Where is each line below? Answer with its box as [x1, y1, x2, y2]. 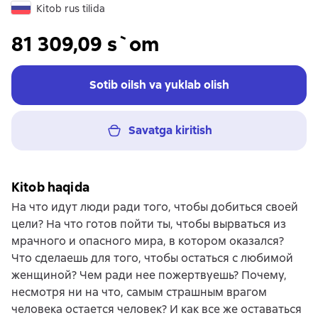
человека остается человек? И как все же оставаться [11, 302, 302, 317]
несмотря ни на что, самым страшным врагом [11, 285, 267, 300]
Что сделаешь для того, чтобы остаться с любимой [11, 251, 293, 265]
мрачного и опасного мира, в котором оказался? [11, 234, 284, 248]
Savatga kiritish [128, 123, 212, 138]
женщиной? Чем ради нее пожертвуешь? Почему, [11, 268, 287, 283]
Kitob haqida [11, 179, 89, 195]
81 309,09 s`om [11, 31, 159, 57]
